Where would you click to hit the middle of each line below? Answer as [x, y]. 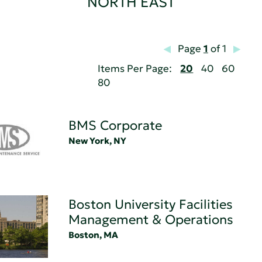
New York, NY [97, 140]
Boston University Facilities [150, 205]
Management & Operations [151, 220]
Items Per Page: [135, 68]
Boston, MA [93, 235]
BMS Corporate [115, 125]
